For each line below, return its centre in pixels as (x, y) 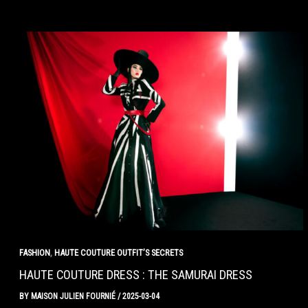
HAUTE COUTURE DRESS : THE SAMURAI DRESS (135, 274)
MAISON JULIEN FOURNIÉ (74, 297)
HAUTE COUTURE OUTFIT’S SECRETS (118, 252)
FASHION (34, 252)
